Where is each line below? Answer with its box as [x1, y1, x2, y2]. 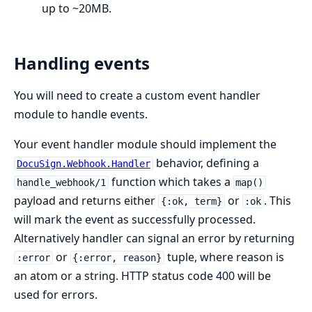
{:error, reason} [72, 252, 162, 264]
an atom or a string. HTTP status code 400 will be [14, 268, 271, 284]
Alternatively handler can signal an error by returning [14, 231, 295, 247]
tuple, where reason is [164, 249, 285, 265]
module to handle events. [14, 107, 148, 123]
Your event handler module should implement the [14, 136, 276, 153]
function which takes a [108, 174, 233, 190]
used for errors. [14, 287, 97, 303]
